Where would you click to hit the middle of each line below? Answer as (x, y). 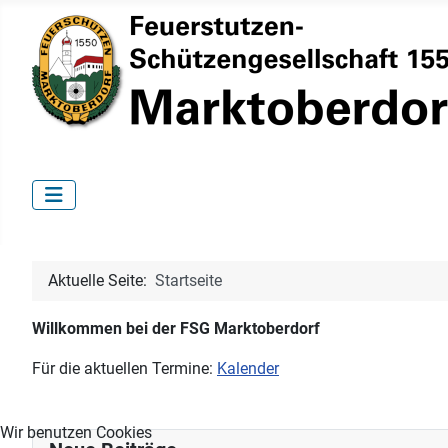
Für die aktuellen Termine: (124, 369)
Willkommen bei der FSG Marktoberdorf (176, 329)
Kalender (248, 369)
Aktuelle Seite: (101, 281)
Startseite (188, 281)
